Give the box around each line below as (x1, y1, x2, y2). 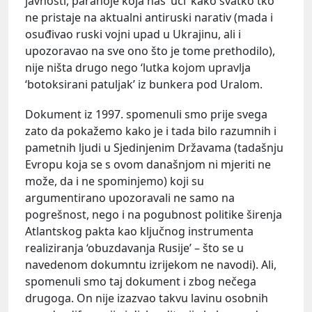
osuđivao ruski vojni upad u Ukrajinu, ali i (25, 26, 241, 42)
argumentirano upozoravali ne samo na (25, 190, 235, 206)
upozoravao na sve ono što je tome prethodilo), (25, 43, 275, 59)
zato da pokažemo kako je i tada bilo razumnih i (25, 123, 276, 139)
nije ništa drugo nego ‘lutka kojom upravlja (25, 60, 251, 76)
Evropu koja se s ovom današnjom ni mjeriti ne (25, 157, 271, 173)
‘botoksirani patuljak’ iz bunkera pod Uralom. (25, 77, 263, 93)
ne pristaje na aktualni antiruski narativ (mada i (25, 10, 273, 26)
